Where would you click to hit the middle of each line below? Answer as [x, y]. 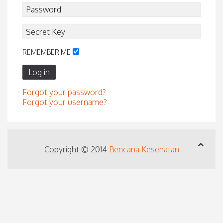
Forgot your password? [64, 92]
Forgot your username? [65, 102]
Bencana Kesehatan [144, 149]
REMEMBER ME [47, 52]
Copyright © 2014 [76, 149]
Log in [39, 72]
